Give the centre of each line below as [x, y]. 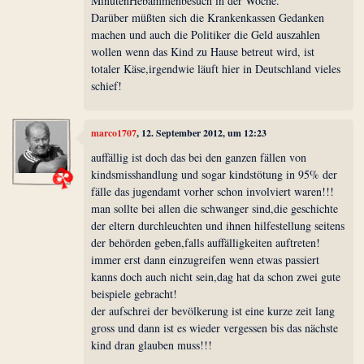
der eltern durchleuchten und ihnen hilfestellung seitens [218, 225]
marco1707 [114, 133]
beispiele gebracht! [134, 293]
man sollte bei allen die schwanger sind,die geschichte [215, 208]
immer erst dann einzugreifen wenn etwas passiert [206, 259]
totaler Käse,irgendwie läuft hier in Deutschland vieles [216, 68]
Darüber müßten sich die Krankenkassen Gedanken [208, 17]
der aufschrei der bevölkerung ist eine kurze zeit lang [213, 310]
